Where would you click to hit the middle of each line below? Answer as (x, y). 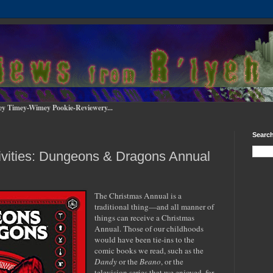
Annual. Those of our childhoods (149, 228)
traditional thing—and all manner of (154, 206)
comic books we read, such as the (149, 250)
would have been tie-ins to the (145, 239)
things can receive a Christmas (145, 217)
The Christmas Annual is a (138, 195)
